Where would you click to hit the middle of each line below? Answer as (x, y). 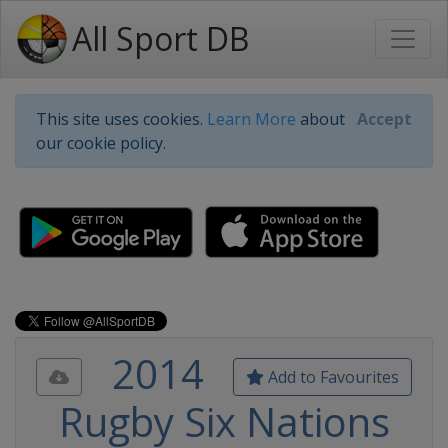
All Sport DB (160, 38)
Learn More (251, 119)
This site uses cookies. (121, 119)
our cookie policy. (101, 143)
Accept (384, 119)
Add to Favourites (331, 377)
